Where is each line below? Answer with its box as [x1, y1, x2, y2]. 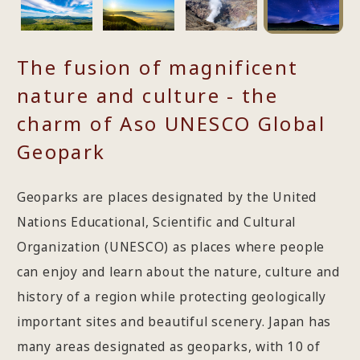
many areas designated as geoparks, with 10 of [16, 337, 321, 356]
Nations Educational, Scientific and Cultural [16, 213, 297, 231]
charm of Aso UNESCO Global [16, 110, 326, 137]
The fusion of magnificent [16, 54, 299, 81]
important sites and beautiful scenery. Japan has [16, 313, 332, 331]
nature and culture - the [16, 82, 279, 109]
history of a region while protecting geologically [16, 288, 326, 306]
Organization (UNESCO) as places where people [16, 238, 325, 256]
